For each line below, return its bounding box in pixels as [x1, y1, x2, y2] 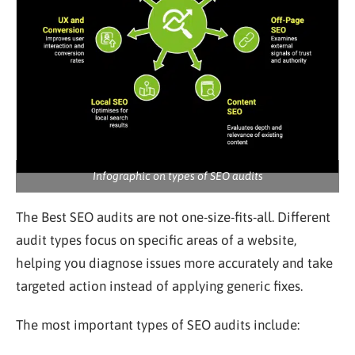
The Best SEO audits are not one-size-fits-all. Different [16, 208, 330, 225]
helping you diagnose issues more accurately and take [16, 254, 333, 271]
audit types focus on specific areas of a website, [16, 231, 296, 248]
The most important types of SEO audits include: [16, 316, 300, 333]
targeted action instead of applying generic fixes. [16, 277, 303, 294]
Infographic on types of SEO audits [92, 169, 263, 182]
